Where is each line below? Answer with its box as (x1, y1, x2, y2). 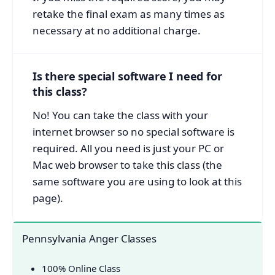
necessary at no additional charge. (33, 23, 201, 37)
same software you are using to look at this (33, 174, 242, 188)
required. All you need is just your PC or (33, 141, 224, 155)
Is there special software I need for (33, 68, 222, 83)
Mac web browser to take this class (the (33, 157, 222, 172)
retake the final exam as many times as (33, 6, 225, 21)
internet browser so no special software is (33, 124, 234, 139)
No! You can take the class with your (33, 107, 208, 122)
